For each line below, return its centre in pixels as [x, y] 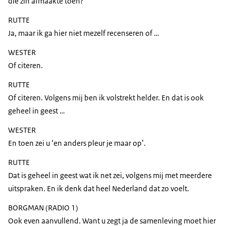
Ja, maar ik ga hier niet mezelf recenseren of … [84, 33]
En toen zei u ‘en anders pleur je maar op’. [77, 143]
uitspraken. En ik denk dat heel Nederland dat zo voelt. [99, 189]
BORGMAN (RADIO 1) [43, 208]
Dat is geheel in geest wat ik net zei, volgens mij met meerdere [110, 176]
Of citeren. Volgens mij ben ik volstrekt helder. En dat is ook [106, 98]
